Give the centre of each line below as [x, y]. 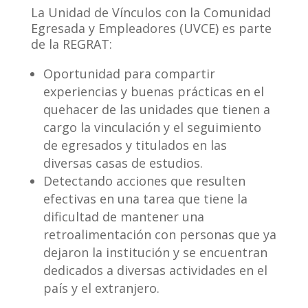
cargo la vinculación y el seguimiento [152, 128]
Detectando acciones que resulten [144, 181]
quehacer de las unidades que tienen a [156, 110]
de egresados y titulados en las [135, 145]
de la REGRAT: [71, 44]
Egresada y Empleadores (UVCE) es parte [151, 29]
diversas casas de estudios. [123, 163]
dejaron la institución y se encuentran [155, 253]
